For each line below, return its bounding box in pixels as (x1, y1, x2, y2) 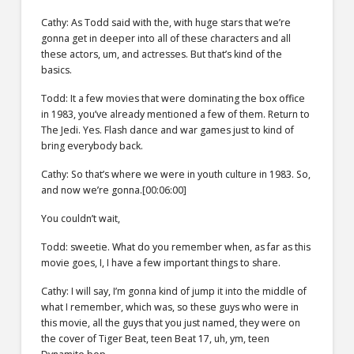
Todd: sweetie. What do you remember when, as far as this (40, 239, 311, 254)
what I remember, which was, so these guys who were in (40, 299, 299, 314)
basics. (40, 62, 72, 77)
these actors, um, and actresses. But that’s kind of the (40, 47, 282, 61)
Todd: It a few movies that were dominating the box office (40, 91, 305, 105)
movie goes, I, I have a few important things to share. (40, 255, 281, 269)
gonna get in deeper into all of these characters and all (40, 31, 291, 45)
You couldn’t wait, (40, 211, 120, 225)
